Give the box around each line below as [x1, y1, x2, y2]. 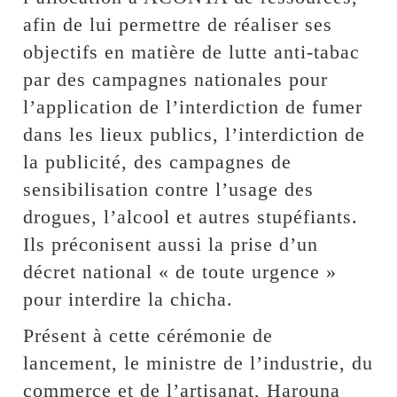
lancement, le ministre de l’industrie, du [23, 352, 374, 375]
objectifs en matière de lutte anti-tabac [23, 41, 361, 64]
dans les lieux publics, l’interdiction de [23, 123, 366, 146]
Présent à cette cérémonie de [23, 324, 274, 347]
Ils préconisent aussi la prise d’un [23, 233, 319, 256]
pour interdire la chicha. [23, 288, 234, 311]
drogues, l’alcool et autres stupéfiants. [23, 206, 359, 229]
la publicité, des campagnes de [23, 151, 292, 174]
